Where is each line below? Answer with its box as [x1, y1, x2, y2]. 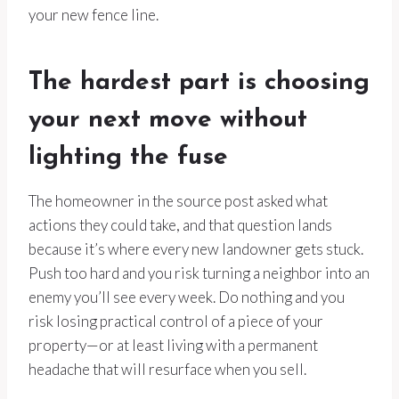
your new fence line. [28, 5, 159, 25]
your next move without [28, 108, 307, 134]
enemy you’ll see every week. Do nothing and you [28, 288, 345, 307]
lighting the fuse [28, 145, 228, 171]
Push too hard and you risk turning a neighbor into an [28, 264, 370, 283]
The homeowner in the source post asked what [28, 191, 328, 211]
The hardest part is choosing [28, 70, 370, 96]
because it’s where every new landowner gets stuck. [28, 240, 363, 259]
